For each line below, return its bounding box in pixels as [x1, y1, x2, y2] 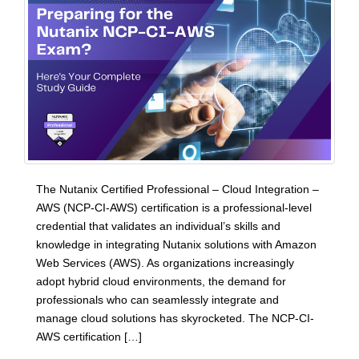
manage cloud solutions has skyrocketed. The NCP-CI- [36, 312, 314, 325]
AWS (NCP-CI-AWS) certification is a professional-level [36, 201, 312, 214]
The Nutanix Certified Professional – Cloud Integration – [36, 183, 319, 196]
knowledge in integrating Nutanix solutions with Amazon [36, 238, 317, 251]
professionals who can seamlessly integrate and [36, 293, 279, 306]
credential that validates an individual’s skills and [36, 220, 280, 232]
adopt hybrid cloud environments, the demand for [36, 275, 286, 288]
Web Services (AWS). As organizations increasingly [36, 256, 294, 269]
